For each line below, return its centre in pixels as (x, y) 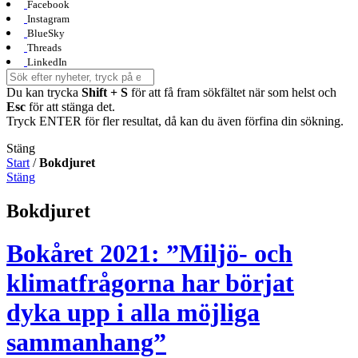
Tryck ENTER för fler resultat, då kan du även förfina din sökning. (175, 121)
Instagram (48, 18)
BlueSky (46, 33)
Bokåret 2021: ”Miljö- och (149, 254)
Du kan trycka (44, 92)
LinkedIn (47, 62)
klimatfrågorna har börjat (150, 283)
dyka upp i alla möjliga (133, 313)
